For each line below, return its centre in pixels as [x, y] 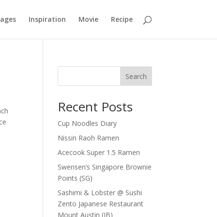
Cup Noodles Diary [87, 123]
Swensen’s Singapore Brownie [105, 167]
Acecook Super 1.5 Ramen [99, 152]
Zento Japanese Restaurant [101, 204]
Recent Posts [95, 107]
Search [136, 76]
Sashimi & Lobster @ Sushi [100, 193]
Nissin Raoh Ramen [89, 138]
